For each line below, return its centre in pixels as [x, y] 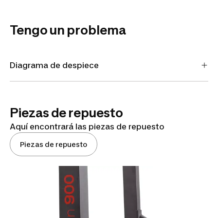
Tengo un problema [68, 30]
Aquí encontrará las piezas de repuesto [87, 126]
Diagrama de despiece [54, 65]
